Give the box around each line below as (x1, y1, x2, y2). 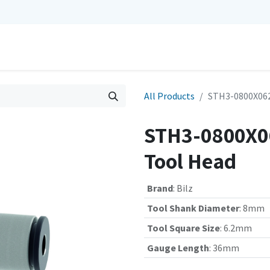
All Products (144, 90, 195, 102)
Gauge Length (146, 242, 209, 254)
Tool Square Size (146, 222, 220, 234)
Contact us (65, 41, 110, 53)
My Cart (139, 41, 170, 53)
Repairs (14, 41, 46, 53)
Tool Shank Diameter (146, 202, 239, 214)
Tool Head (144, 146, 236, 175)
